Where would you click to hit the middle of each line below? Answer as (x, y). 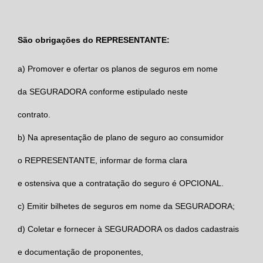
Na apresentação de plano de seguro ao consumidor (126, 137)
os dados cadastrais (202, 229)
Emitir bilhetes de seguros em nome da (101, 206)
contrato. (34, 114)
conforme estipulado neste (139, 91)
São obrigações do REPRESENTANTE (92, 40)
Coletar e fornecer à (66, 229)
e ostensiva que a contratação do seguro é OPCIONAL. (121, 183)
